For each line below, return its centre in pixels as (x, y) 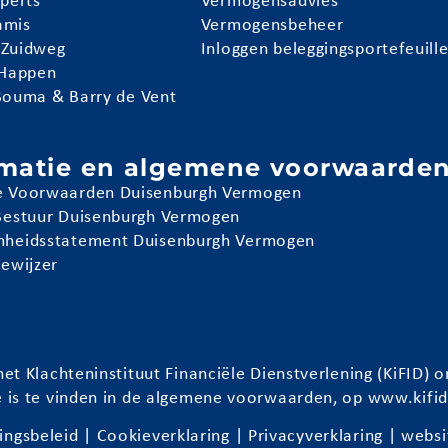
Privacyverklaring (315, 437)
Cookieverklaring (163, 437)
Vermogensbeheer (272, 25)
